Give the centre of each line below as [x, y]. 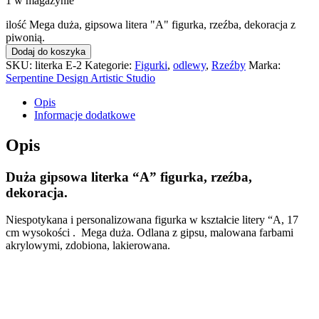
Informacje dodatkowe [85, 115]
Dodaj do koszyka [48, 51]
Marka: [265, 65]
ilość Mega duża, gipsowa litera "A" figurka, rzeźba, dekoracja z [151, 24]
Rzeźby [229, 65]
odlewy [189, 65]
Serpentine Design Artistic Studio [80, 78]
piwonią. [25, 37]
